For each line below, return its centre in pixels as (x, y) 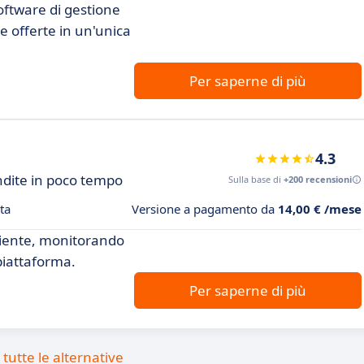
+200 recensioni (318, 179)
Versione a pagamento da (205, 209)
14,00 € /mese (320, 209)
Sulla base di (256, 179)
